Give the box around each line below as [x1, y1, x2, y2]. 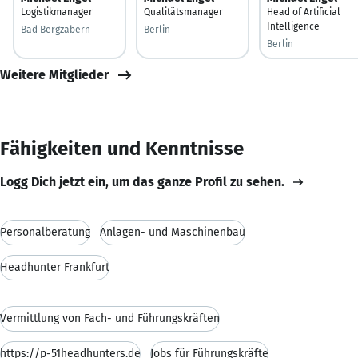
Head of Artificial [267, 6, 340, 18]
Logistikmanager [21, 6, 93, 18]
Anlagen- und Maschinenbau [100, 225, 245, 239]
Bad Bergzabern [21, 23, 90, 35]
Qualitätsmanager [144, 6, 223, 18]
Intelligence [267, 20, 320, 32]
